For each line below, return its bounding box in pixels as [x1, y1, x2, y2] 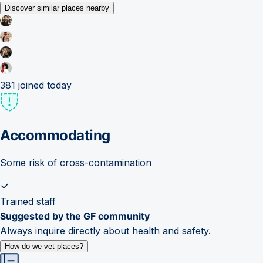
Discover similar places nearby [5, 3, 109, 12]
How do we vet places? [5, 241, 83, 251]
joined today [15, 79, 72, 91]
